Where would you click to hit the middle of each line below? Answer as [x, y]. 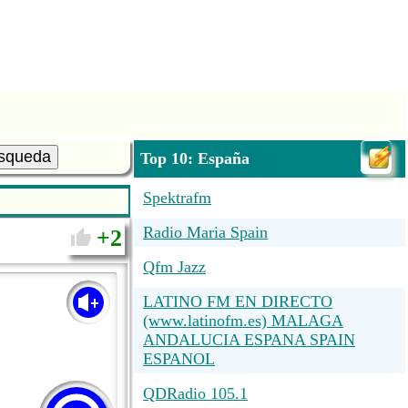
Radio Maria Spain [205, 232]
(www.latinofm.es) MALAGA [243, 321]
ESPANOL [179, 359]
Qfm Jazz [174, 267]
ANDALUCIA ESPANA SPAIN [249, 340]
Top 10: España [195, 158]
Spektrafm [177, 198]
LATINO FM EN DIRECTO [238, 301]
